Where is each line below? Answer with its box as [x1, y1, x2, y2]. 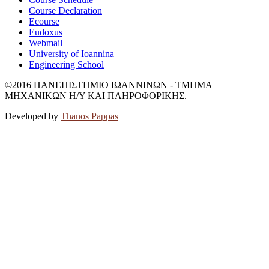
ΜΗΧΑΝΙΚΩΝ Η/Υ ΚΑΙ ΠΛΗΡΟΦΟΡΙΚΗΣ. [5, 90, 187, 101]
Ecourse [29, 16, 59, 26]
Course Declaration [29, 5, 102, 16]
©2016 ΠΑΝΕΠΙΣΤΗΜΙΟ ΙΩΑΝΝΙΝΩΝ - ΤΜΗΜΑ [5, 79, 212, 90]
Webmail [29, 37, 62, 48]
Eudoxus [29, 26, 62, 37]
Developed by [5, 110, 61, 121]
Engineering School [29, 59, 104, 70]
